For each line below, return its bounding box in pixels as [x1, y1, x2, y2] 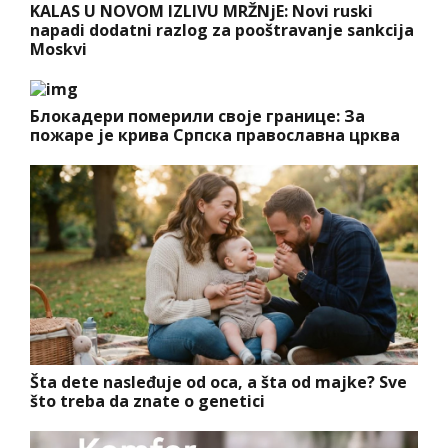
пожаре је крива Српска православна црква [30, 124, 400, 147]
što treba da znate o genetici [30, 390, 265, 413]
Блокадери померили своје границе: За [30, 105, 365, 128]
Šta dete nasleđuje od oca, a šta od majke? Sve [30, 371, 407, 394]
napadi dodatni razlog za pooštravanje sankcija [30, 18, 414, 41]
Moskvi [30, 37, 87, 60]
